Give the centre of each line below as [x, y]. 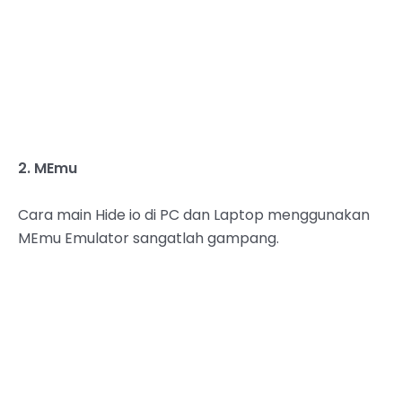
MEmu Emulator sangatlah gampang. [149, 238]
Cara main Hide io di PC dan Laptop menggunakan [194, 214]
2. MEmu [48, 169]
